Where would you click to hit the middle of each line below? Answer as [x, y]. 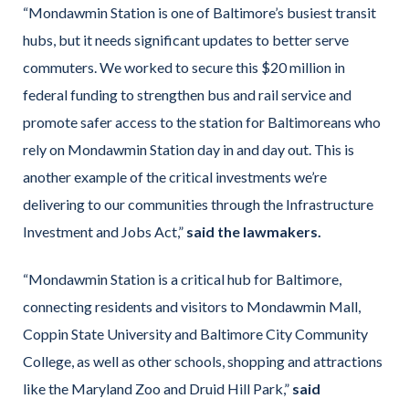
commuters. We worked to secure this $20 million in [184, 68]
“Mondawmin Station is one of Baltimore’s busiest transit [199, 13]
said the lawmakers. [254, 232]
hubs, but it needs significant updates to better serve [186, 40]
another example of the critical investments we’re [175, 177]
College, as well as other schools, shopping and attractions [203, 362]
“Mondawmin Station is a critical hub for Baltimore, [182, 279]
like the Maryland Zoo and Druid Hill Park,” [157, 389]
